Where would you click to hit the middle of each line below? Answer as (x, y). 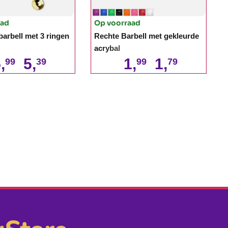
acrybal (107, 48)
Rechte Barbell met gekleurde (147, 36)
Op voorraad (117, 23)
